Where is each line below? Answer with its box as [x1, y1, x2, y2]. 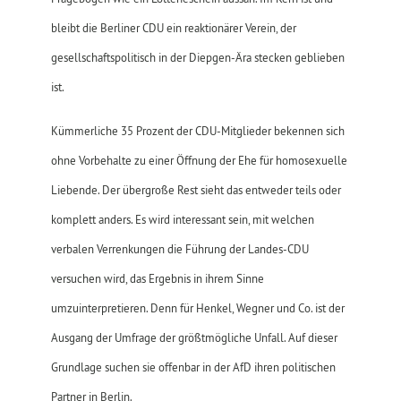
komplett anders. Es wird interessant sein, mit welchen [50, 212, 314, 226]
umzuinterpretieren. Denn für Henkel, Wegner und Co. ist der [50, 301, 345, 315]
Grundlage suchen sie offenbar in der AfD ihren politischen [50, 360, 336, 374]
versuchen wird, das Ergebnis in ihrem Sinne [50, 271, 264, 286]
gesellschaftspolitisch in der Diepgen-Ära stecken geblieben [50, 50, 345, 64]
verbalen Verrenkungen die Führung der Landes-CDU [50, 242, 309, 256]
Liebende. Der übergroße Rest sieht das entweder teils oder [50, 183, 341, 197]
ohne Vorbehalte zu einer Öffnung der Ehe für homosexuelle [50, 153, 347, 167]
